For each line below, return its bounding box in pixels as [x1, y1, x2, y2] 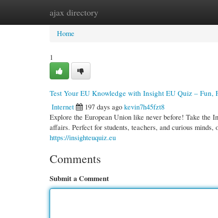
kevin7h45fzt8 [124, 102, 164, 111]
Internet [52, 102, 74, 111]
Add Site [163, 7, 188, 17]
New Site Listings [96, 7, 148, 17]
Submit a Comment [50, 173, 109, 183]
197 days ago [85, 102, 122, 111]
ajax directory [50, 6, 98, 18]
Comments [50, 151, 101, 166]
